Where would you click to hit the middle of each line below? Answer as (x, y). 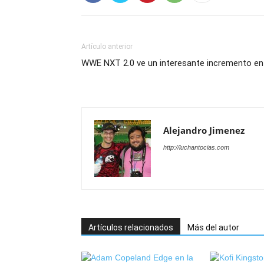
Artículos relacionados (131, 227)
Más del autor (213, 227)
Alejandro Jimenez (204, 130)
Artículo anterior (107, 47)
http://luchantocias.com (196, 147)
